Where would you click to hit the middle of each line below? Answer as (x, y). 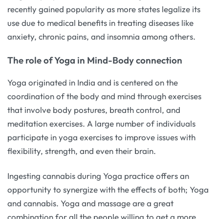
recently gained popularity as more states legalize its (104, 9)
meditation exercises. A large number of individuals (101, 124)
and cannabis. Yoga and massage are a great (90, 203)
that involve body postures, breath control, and (94, 110)
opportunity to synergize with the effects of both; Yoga (108, 190)
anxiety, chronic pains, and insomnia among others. (101, 36)
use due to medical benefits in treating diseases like (100, 22)
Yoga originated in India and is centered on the (93, 83)
